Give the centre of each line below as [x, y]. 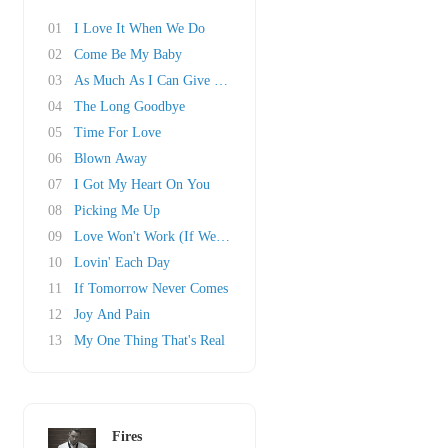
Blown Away [110, 158]
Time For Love [117, 132]
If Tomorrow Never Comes [151, 288]
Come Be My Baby [128, 54]
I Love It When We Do [139, 28]
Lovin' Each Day [122, 262]
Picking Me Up [117, 210]
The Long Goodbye [129, 106]
